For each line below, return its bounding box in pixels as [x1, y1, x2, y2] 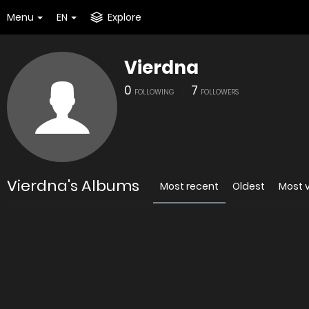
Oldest [232, 179, 265, 193]
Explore [108, 10, 141, 24]
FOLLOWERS [201, 87, 239, 97]
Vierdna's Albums [7, 175, 139, 197]
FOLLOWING [134, 87, 175, 97]
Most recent [160, 179, 219, 193]
